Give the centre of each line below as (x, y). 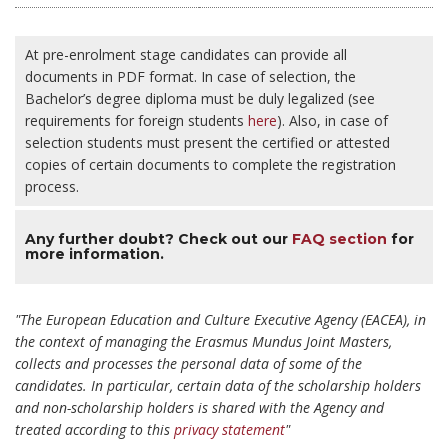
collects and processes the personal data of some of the (188, 363)
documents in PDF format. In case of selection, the (190, 77)
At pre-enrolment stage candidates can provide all (186, 55)
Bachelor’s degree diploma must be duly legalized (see (200, 99)
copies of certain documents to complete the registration (210, 165)
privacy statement (229, 429)
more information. (96, 253)
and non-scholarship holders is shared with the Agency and (199, 407)
